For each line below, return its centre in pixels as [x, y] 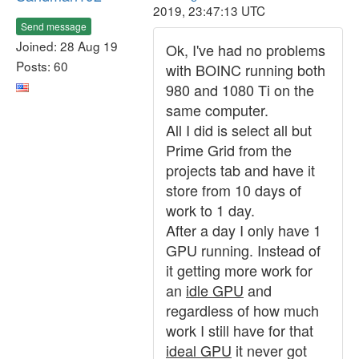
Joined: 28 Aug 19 [67, 45]
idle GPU [215, 290]
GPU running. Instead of [243, 250]
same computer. [217, 110]
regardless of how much [242, 310]
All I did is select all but [239, 130]
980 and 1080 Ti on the [240, 90]
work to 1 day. [210, 210]
